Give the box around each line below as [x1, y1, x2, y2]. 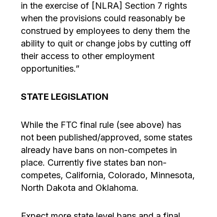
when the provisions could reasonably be [20, 13, 185, 23]
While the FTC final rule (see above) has [20, 119, 181, 130]
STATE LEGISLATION [20, 91, 108, 102]
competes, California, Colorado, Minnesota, [20, 170, 195, 180]
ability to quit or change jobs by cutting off [20, 38, 191, 48]
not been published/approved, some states [20, 132, 192, 142]
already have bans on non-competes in [20, 144, 177, 155]
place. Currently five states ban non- [20, 157, 167, 168]
